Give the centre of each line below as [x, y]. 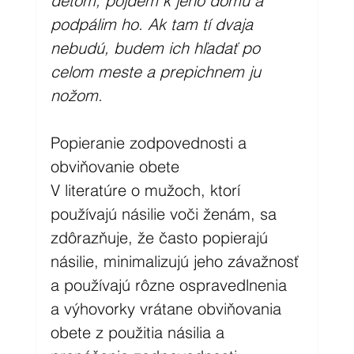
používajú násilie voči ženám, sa [166, 213]
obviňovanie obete [115, 166]
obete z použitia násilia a [139, 332]
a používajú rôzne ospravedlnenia [171, 284]
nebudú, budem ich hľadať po [157, 47]
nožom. [79, 95]
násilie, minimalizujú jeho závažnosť [177, 261]
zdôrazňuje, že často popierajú [161, 237]
